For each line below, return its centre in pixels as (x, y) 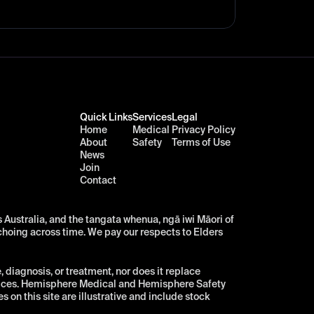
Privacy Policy (204, 130)
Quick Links (106, 118)
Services (152, 118)
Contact (98, 181)
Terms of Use (201, 143)
